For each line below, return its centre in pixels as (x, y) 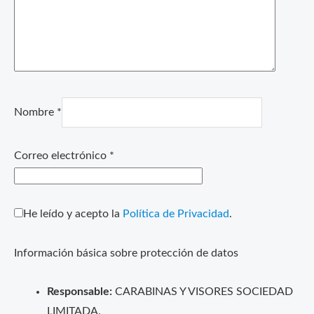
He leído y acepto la (73, 214)
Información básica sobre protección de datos (126, 253)
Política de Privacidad (176, 214)
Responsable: (79, 292)
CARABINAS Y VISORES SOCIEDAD (202, 292)
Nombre (35, 112)
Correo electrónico (62, 156)
